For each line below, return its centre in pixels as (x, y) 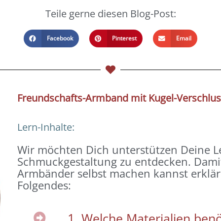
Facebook (60, 38)
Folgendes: (44, 185)
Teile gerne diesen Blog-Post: (110, 14)
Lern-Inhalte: (46, 127)
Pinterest (125, 38)
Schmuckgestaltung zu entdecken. (105, 161)
